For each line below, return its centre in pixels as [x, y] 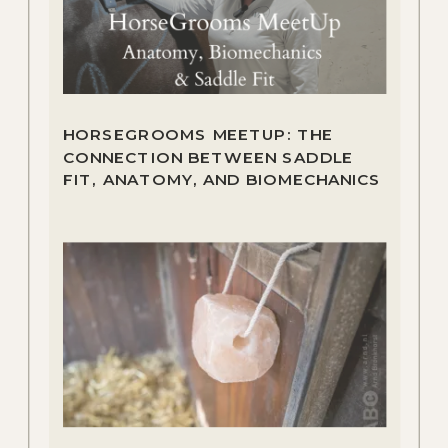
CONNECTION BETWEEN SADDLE [208, 156]
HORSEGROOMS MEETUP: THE [198, 134]
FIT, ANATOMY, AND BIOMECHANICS [222, 178]
